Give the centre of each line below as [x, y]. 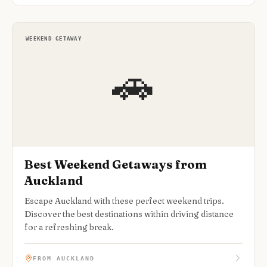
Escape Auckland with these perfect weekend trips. [124, 201]
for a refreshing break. [69, 227]
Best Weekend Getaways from [116, 164]
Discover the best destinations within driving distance [129, 214]
